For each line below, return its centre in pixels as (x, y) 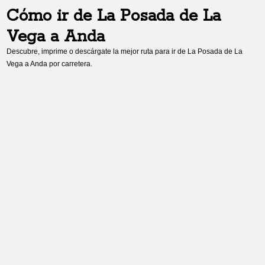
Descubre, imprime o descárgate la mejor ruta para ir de (97, 51)
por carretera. (70, 64)
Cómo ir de (52, 16)
